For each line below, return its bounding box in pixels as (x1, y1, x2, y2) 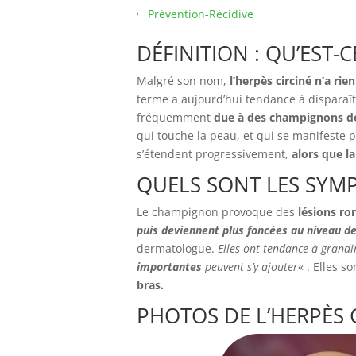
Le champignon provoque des (137, 204, 295, 219)
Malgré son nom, (137, 73, 230, 88)
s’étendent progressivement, (137, 146, 288, 161)
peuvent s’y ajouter (202, 259, 298, 274)
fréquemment (137, 110, 211, 125)
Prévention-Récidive (148, 6, 253, 21)
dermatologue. (137, 241, 218, 256)
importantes (137, 259, 202, 274)
